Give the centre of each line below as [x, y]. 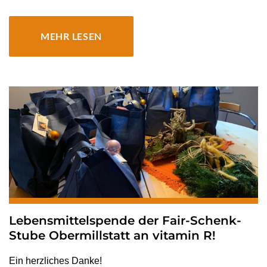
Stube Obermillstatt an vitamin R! [112, 236]
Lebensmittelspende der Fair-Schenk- [125, 221]
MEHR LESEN [72, 36]
